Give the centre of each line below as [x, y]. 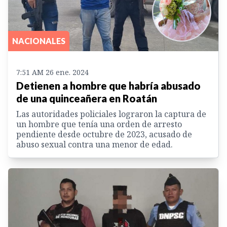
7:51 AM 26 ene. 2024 [52, 72]
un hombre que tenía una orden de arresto [99, 124]
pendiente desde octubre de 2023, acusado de [104, 135]
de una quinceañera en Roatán [87, 99]
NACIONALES [39, 41]
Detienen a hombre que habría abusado [108, 86]
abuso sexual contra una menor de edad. [94, 145]
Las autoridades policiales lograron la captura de [111, 114]
